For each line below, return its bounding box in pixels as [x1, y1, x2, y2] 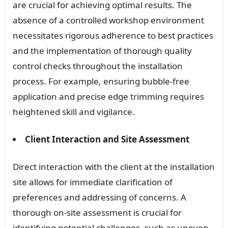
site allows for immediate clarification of [12, 176, 173, 188]
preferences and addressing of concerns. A [12, 191, 186, 203]
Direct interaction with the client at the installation [12, 160, 215, 173]
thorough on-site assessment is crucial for [12, 206, 182, 218]
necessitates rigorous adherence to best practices [12, 29, 213, 41]
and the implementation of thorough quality [12, 44, 192, 56]
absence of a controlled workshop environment [12, 14, 204, 26]
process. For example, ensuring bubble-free [12, 75, 189, 87]
